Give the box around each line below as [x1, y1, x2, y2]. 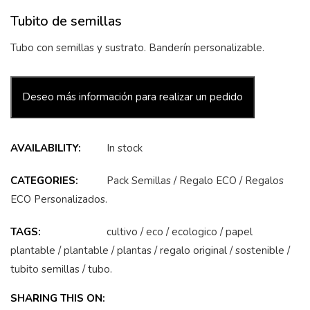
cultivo [107, 225, 138, 239]
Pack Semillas [107, 174, 171, 188]
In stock [107, 141, 143, 155]
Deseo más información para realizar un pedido [22, 90, 243, 104]
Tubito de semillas [10, 12, 122, 30]
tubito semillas [10, 262, 80, 276]
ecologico [172, 225, 217, 239]
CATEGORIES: [10, 174, 78, 188]
